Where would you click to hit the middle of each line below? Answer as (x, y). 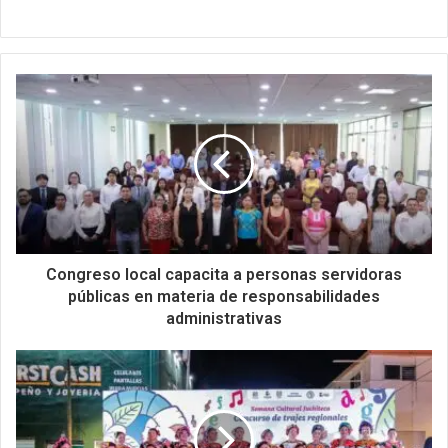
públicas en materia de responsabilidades (224, 297)
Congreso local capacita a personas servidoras (224, 275)
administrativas (224, 319)
